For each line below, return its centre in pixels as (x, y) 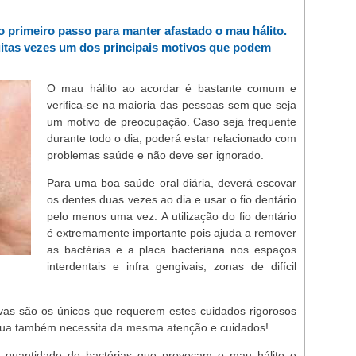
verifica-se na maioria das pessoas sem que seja (172, 105)
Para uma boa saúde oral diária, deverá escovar (172, 183)
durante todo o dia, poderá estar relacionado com (172, 138)
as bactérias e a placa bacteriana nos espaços (172, 250)
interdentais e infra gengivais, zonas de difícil (172, 266)
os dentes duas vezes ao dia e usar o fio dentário (172, 199)
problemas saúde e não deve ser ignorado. (155, 155)
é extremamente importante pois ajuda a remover (172, 233)
